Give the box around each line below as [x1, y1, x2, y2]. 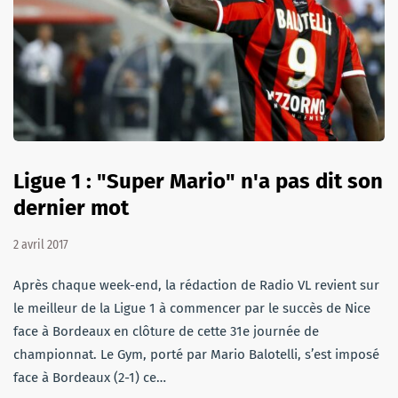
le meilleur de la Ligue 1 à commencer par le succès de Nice [13, 299, 370, 316]
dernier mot [13, 195, 129, 220]
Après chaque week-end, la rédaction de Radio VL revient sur [13, 276, 379, 293]
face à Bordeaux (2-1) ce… [13, 369, 166, 386]
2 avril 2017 [13, 236, 68, 252]
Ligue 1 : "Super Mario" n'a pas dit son [13, 168, 383, 194]
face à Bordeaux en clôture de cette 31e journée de [13, 322, 319, 339]
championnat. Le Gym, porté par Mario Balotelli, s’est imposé [13, 346, 379, 362]
